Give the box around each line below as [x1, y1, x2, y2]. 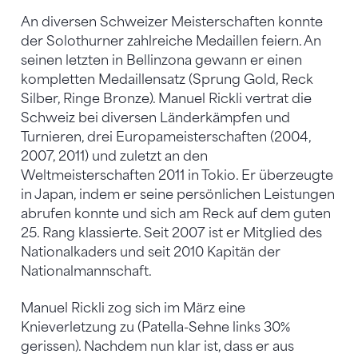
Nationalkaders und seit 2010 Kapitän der [21, 244, 280, 260]
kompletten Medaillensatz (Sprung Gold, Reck [21, 71, 313, 87]
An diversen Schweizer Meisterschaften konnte [21, 14, 323, 30]
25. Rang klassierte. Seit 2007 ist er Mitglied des [21, 225, 322, 241]
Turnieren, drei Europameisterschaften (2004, [21, 129, 311, 145]
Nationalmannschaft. [21, 263, 152, 279]
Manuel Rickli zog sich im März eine [21, 300, 245, 316]
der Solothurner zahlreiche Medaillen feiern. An [21, 33, 321, 49]
